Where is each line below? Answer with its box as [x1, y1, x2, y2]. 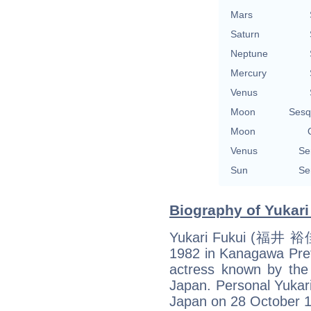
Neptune [230, 48, 268, 60]
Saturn [230, 28, 260, 40]
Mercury [230, 67, 267, 79]
